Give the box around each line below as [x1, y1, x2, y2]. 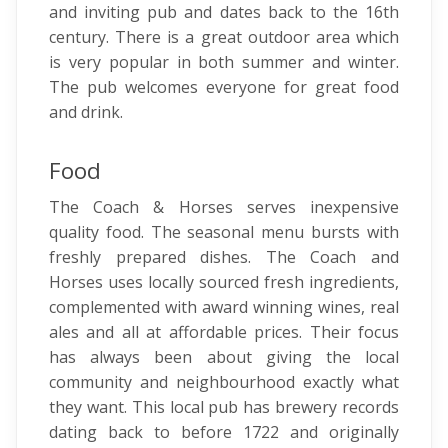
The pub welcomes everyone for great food [49, 76, 399, 98]
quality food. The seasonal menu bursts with [49, 221, 399, 243]
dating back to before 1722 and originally [49, 421, 399, 443]
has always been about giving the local [49, 346, 399, 368]
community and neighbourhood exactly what [49, 371, 399, 393]
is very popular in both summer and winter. [49, 51, 399, 73]
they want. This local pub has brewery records [49, 396, 399, 418]
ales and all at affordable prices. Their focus [49, 321, 399, 343]
